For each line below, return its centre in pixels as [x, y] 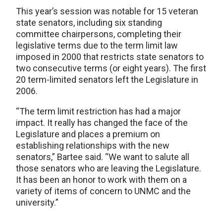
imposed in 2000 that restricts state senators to [110, 57]
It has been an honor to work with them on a [101, 180]
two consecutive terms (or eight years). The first [111, 68]
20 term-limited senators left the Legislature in [107, 80]
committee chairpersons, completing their [99, 34]
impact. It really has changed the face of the [102, 123]
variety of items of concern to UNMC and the [103, 191]
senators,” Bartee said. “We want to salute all [103, 157]
